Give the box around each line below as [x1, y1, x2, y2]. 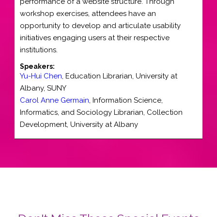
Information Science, [93, 96, 163, 105]
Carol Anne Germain [20, 96, 89, 105]
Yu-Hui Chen [20, 72, 62, 80]
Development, [20, 120, 70, 129]
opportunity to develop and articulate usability [20, 21, 181, 30]
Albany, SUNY [20, 84, 66, 93]
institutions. [20, 45, 58, 54]
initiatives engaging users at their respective [20, 33, 170, 42]
